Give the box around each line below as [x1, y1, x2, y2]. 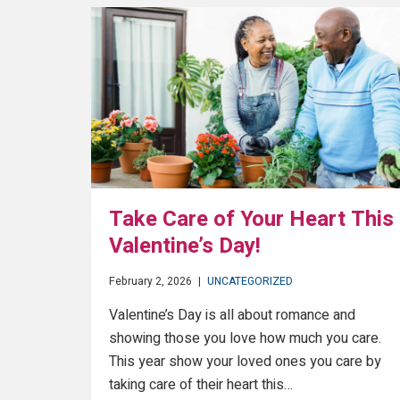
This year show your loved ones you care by [109, 350, 381, 372]
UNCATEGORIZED [207, 272, 293, 289]
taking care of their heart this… [109, 373, 293, 396]
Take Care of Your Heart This [109, 203, 394, 235]
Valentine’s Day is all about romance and [109, 304, 355, 326]
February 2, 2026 [109, 272, 192, 289]
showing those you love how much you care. [109, 327, 381, 349]
